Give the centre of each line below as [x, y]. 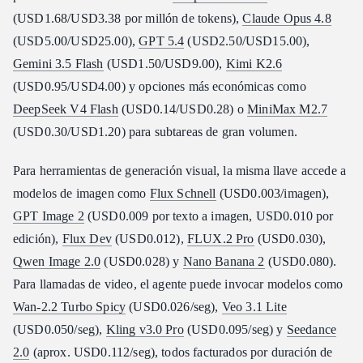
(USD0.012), [149, 238]
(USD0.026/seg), [174, 306]
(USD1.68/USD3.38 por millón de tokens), [128, 18]
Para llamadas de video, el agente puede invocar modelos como [178, 284]
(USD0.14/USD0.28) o [183, 109]
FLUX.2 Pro [220, 238]
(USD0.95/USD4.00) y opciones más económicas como [160, 86]
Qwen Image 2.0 [57, 261]
